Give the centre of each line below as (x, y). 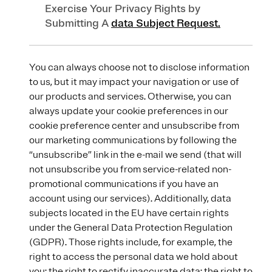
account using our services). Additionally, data (130, 199)
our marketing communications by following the (133, 140)
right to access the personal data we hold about (134, 257)
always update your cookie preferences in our (129, 111)
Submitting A (78, 23)
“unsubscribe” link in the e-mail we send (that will (135, 155)
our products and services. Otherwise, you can (130, 97)
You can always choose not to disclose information (139, 67)
